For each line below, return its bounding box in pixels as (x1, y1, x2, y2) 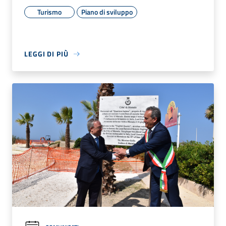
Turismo (37, 7, 62, 18)
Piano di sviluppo (81, 7, 133, 18)
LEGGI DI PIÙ (24, 48, 69, 60)
